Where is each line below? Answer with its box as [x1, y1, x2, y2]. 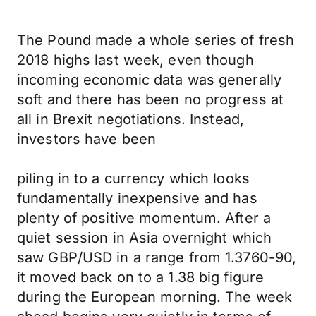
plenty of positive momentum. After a [17, 209, 272, 226]
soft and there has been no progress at [17, 91, 284, 108]
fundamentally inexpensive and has [17, 190, 257, 207]
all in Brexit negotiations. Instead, [17, 111, 245, 128]
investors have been [17, 130, 157, 147]
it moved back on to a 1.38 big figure [17, 269, 265, 286]
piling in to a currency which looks [17, 170, 250, 187]
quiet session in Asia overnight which [17, 229, 272, 246]
